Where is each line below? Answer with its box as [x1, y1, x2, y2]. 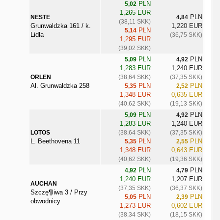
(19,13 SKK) [169, 100, 202, 107]
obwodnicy [30, 197, 60, 205]
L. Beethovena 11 [30, 137, 80, 145]
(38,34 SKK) [118, 211, 151, 218]
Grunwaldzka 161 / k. [30, 22, 91, 29]
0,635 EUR [171, 90, 202, 98]
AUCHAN [30, 180, 57, 187]
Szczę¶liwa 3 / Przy [30, 188, 87, 196]
